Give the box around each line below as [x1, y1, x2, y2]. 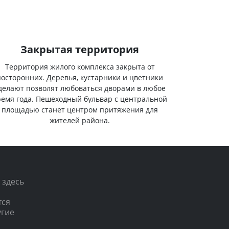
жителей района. [50, 115, 110, 125]
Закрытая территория [20, 42, 139, 56]
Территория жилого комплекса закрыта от [5, 61, 155, 72]
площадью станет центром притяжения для [2, 104, 158, 114]
